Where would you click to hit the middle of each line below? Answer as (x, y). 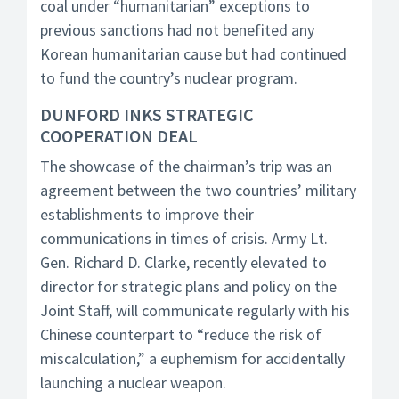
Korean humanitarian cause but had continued (193, 54)
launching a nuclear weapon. (133, 383)
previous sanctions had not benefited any (177, 30)
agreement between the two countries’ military (198, 190)
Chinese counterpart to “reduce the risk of (181, 334)
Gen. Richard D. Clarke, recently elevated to (183, 262)
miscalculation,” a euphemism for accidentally (192, 358)
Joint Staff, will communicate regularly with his (195, 310)
